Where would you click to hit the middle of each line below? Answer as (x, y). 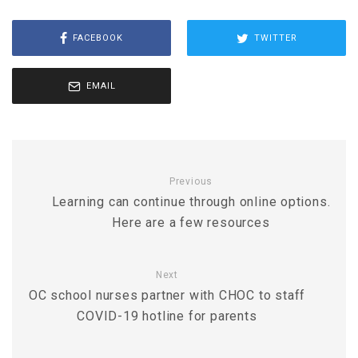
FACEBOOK (98, 38)
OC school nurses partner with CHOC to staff (167, 295)
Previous (191, 181)
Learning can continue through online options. (191, 202)
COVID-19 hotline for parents (167, 316)
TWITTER (275, 38)
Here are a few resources (191, 223)
